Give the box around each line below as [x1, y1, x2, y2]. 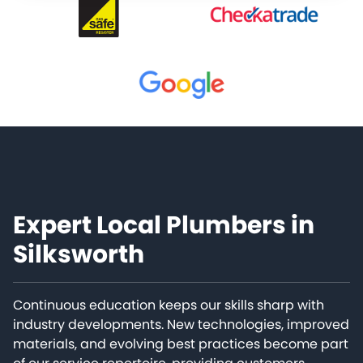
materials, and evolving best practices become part [13, 335, 348, 354]
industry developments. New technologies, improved [13, 315, 349, 335]
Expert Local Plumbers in [13, 208, 314, 243]
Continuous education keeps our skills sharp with [13, 296, 324, 315]
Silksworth [13, 237, 144, 272]
